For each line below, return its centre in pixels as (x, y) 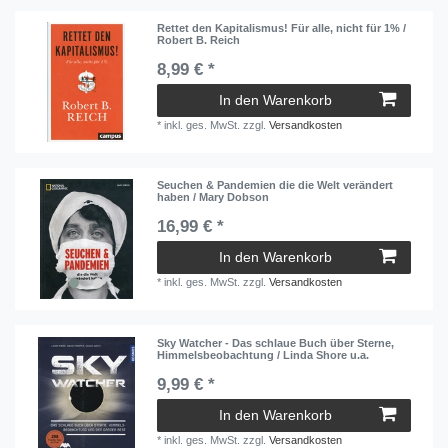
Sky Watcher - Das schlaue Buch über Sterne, (276, 342)
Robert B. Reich (199, 39)
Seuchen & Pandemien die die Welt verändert (275, 185)
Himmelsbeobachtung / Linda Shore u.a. (263, 354)
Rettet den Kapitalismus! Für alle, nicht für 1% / (282, 27)
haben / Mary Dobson (213, 197)
